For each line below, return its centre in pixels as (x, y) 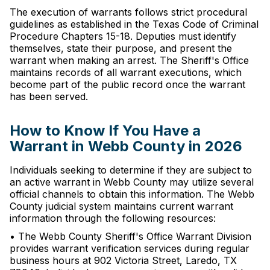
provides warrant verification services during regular (130, 248)
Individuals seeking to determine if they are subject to (131, 170)
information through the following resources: (113, 218)
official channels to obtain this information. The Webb (132, 194)
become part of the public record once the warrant (127, 84)
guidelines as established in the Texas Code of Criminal (134, 24)
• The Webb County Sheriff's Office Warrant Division (130, 236)
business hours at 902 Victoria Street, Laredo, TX (123, 260)
